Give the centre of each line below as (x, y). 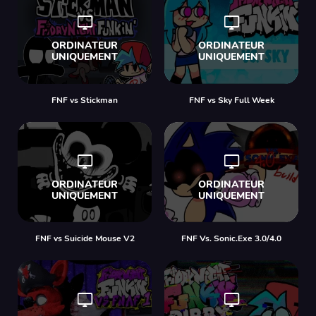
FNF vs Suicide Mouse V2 (85, 238)
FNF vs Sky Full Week (231, 100)
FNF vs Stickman (85, 100)
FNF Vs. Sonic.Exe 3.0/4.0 (231, 238)
